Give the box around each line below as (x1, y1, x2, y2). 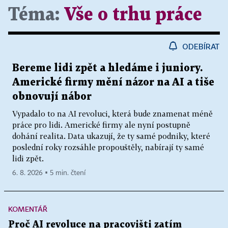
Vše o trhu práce (64, 7, 202, 23)
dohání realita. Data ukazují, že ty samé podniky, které (12, 131, 210, 140)
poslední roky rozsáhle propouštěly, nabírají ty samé (12, 142, 204, 152)
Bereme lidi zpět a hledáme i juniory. (12, 63, 203, 73)
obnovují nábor (12, 92, 92, 102)
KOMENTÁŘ (8, 205, 47, 213)
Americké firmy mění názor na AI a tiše (12, 77, 214, 88)
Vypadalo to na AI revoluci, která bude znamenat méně (12, 109, 213, 118)
